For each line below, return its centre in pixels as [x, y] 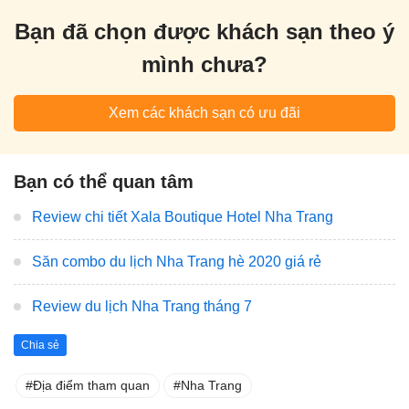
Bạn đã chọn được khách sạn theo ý [204, 31]
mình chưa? [204, 64]
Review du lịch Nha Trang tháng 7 [142, 306]
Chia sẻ [40, 346]
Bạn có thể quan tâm [104, 181]
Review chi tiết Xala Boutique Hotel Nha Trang [183, 216]
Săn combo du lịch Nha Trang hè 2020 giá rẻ [177, 261]
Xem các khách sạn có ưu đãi [204, 112]
